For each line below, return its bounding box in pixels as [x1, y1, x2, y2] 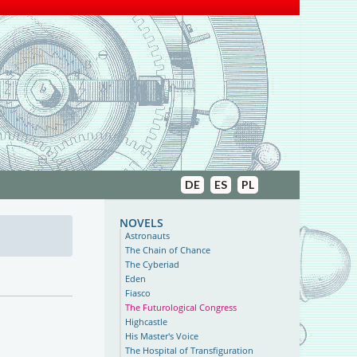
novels [120, 210, 164, 232]
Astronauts [125, 229, 171, 241]
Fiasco [125, 287, 151, 299]
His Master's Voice [125, 330, 199, 342]
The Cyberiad [125, 258, 180, 270]
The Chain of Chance [125, 244, 211, 256]
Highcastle [125, 316, 168, 328]
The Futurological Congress [125, 301, 237, 313]
